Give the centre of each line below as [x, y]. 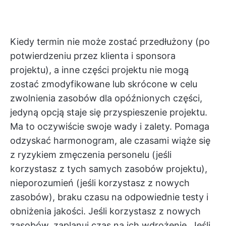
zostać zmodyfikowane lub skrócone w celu [104, 84]
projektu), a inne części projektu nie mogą [99, 70]
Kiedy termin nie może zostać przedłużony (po [110, 42]
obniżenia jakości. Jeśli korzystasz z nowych [105, 211]
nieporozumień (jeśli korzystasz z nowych [100, 183]
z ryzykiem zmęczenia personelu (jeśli [91, 155]
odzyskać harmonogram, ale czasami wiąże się [110, 141]
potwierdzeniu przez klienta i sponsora [93, 56]
